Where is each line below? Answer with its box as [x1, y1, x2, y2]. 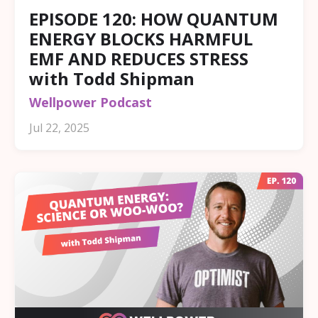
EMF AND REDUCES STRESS [29, 46, 248, 70]
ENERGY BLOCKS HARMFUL [29, 26, 253, 50]
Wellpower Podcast [29, 93, 152, 111]
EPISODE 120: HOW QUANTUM [29, 6, 278, 31]
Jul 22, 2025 [29, 119, 89, 136]
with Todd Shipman [29, 66, 194, 90]
